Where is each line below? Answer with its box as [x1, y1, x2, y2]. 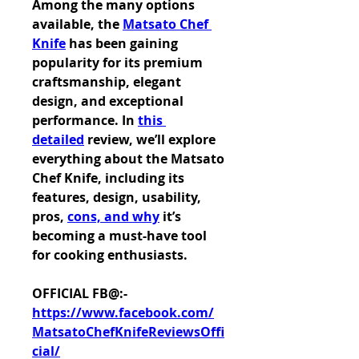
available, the [32, 15, 123, 33]
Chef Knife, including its [32, 169, 184, 187]
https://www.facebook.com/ [32, 304, 214, 321]
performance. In [32, 111, 138, 129]
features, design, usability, [32, 188, 201, 206]
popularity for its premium [32, 54, 203, 71]
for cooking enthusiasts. [32, 246, 188, 264]
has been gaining [66, 34, 178, 52]
